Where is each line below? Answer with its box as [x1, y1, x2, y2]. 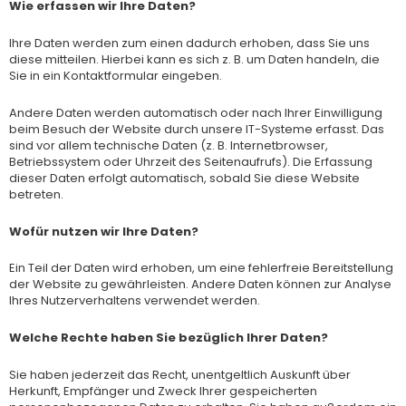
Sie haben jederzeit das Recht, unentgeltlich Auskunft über [9, 365, 351, 383]
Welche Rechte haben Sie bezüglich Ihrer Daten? [9, 329, 328, 346]
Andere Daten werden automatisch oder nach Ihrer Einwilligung [9, 103, 382, 121]
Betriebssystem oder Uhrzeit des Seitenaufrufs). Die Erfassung [9, 152, 372, 170]
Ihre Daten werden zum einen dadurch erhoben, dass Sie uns [9, 34, 370, 52]
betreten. [9, 185, 63, 203]
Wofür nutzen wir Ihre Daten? [9, 222, 198, 240]
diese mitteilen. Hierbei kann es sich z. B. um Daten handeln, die [9, 51, 380, 68]
